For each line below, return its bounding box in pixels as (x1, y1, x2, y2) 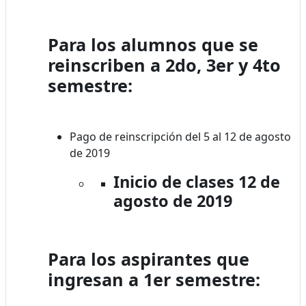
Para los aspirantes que (48, 247, 249, 270)
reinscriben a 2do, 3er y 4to (48, 53, 281, 76)
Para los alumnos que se (48, 32, 258, 56)
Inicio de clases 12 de (113, 170, 280, 193)
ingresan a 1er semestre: (48, 267, 260, 291)
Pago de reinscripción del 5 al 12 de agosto (70, 128, 291, 144)
